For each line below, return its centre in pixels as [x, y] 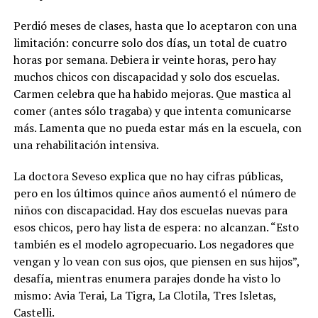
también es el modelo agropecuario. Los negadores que [153, 244]
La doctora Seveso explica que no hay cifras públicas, [148, 176]
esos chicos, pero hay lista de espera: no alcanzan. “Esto [156, 227]
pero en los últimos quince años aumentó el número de [154, 193]
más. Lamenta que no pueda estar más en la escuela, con [157, 128]
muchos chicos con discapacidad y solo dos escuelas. [146, 77]
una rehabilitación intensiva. [86, 145]
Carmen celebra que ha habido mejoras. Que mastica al [152, 94]
